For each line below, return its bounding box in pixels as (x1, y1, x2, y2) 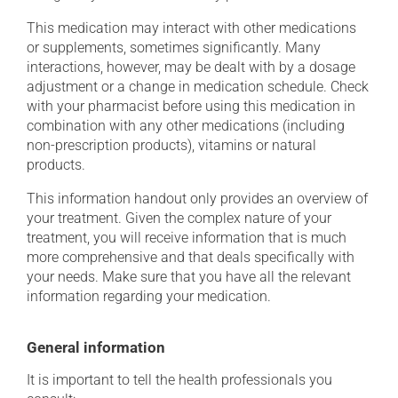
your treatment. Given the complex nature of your (27, 210, 331, 227)
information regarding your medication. (27, 288, 271, 305)
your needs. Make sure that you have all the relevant (27, 268, 351, 285)
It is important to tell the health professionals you (27, 371, 332, 388)
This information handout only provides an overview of (27, 190, 368, 207)
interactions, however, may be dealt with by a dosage (27, 59, 355, 76)
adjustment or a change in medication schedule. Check (27, 78, 369, 95)
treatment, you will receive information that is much (27, 229, 346, 246)
